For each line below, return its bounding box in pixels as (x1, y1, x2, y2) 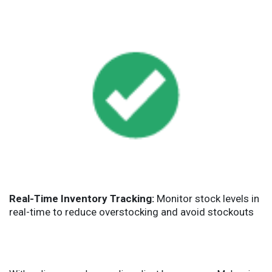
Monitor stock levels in (154, 192, 259, 205)
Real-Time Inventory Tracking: (9, 192, 154, 205)
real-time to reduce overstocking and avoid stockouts (9, 205, 254, 218)
